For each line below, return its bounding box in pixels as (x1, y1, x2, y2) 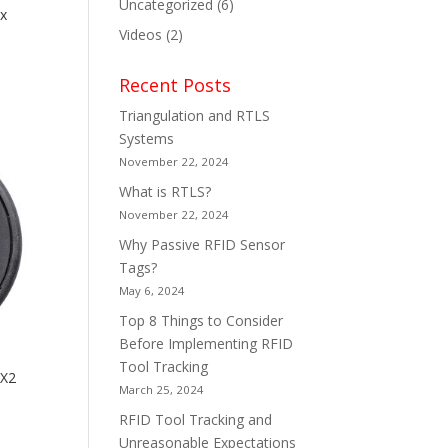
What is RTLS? (119, 182, 212, 201)
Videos (119, 25, 163, 44)
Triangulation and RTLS (119, 106, 271, 125)
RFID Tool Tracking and (119, 410, 273, 429)
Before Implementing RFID (119, 334, 294, 353)
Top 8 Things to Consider (119, 311, 284, 330)
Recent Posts (119, 73, 232, 97)
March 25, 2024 (119, 382, 205, 397)
